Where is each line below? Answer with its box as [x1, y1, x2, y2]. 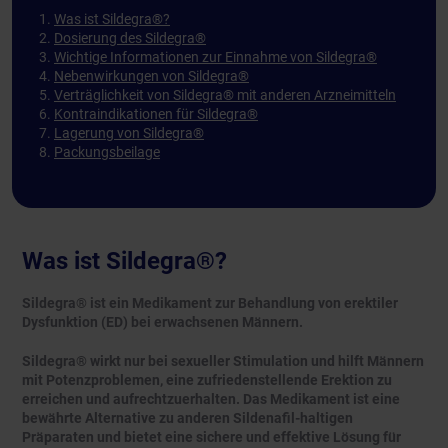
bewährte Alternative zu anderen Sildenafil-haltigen [22, 410, 353, 427]
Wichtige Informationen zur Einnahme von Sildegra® [54, 49, 377, 66]
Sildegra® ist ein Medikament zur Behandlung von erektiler [22, 295, 398, 312]
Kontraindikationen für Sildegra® [54, 106, 258, 123]
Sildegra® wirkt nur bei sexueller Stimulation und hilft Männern [22, 353, 424, 370]
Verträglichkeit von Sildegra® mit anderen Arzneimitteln [54, 87, 396, 104]
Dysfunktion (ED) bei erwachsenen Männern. [22, 314, 303, 331]
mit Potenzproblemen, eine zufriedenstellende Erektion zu [22, 372, 392, 389]
